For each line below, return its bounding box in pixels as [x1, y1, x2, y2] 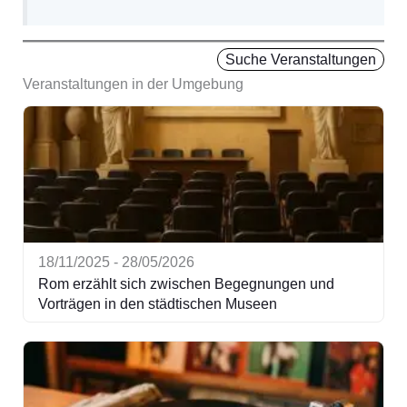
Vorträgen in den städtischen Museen [37, 295, 277, 312]
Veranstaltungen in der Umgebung [22, 75, 243, 92]
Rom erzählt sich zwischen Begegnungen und [37, 275, 334, 292]
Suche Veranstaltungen [225, 51, 377, 67]
